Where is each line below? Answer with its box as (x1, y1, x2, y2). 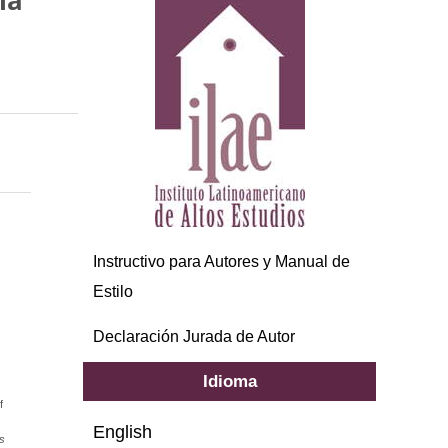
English (93, 421, 153, 442)
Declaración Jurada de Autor (93, 327, 296, 345)
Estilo (93, 282, 134, 300)
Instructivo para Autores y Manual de (93, 252, 351, 270)
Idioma (202, 370, 257, 391)
